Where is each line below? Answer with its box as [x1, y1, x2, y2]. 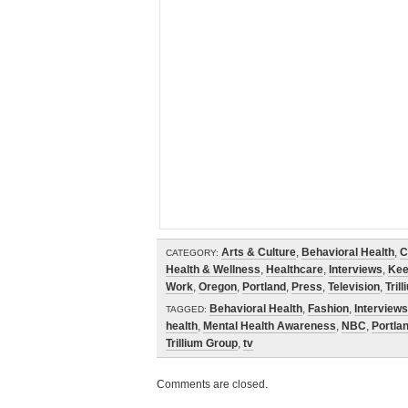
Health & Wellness [166, 263, 260, 276]
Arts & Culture [221, 246, 296, 259]
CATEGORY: [166, 248, 219, 258]
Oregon [199, 280, 237, 293]
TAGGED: [166, 304, 207, 314]
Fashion [308, 302, 349, 315]
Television [328, 280, 380, 293]
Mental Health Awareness [203, 320, 336, 332]
